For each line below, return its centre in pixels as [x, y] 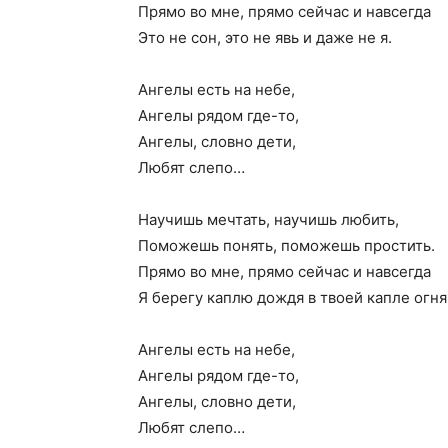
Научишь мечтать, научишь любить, [268, 219]
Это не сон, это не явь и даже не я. [265, 37]
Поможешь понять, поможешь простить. [286, 245]
